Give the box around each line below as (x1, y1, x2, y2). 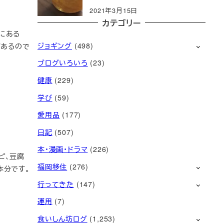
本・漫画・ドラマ (37, 144, 88, 154)
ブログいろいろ (37, 57, 88, 68)
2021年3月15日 (89, 5, 138, 15)
